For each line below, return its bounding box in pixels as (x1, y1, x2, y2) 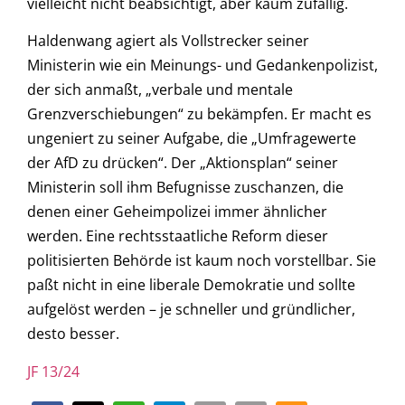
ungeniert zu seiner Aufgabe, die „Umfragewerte (27, 128, 356, 149)
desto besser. (27, 324, 119, 344)
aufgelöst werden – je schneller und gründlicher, (27, 299, 355, 320)
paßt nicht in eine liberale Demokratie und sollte (27, 275, 355, 296)
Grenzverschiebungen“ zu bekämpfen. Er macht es (27, 104, 372, 125)
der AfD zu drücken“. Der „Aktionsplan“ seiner (27, 153, 338, 174)
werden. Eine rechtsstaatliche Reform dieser (27, 226, 328, 247)
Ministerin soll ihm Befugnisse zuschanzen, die (27, 177, 344, 198)
